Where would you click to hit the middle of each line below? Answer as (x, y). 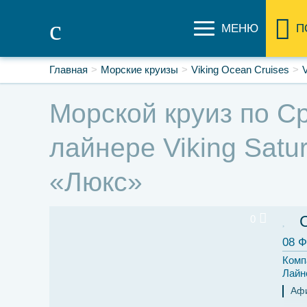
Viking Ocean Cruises (240, 70)
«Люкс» (96, 182)
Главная (69, 70)
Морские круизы (139, 70)
